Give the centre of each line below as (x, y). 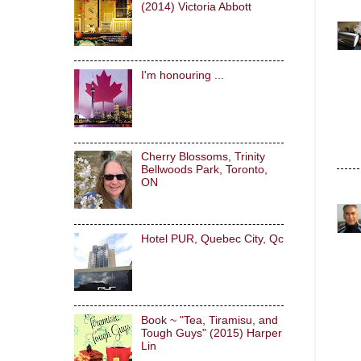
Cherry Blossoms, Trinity (203, 157)
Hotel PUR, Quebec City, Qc (212, 239)
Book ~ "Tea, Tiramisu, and (209, 320)
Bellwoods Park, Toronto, (204, 170)
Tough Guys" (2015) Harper (211, 333)
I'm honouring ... (182, 75)
